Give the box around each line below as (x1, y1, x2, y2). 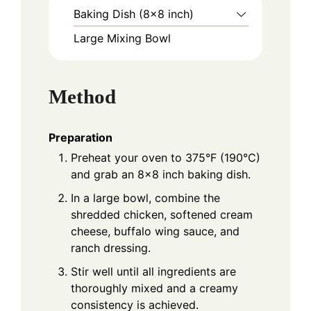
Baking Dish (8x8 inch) (74, 6, 194, 21)
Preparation (49, 130, 112, 144)
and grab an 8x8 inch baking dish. (71, 167, 251, 181)
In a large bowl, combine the (71, 190, 220, 205)
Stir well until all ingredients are (71, 264, 236, 278)
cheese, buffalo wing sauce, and (71, 224, 239, 238)
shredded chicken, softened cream (71, 207, 253, 221)
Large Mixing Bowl (74, 31, 171, 45)
